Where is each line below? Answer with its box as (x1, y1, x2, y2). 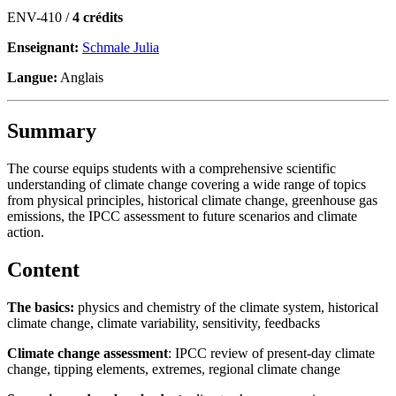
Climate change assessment (7, 345, 168, 361)
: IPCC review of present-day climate (168, 345, 375, 361)
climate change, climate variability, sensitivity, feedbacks (7, 315, 320, 331)
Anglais (57, 69, 103, 85)
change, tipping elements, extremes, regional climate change (7, 361, 340, 377)
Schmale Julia (82, 39, 159, 55)
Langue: (7, 69, 57, 85)
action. (7, 224, 44, 240)
